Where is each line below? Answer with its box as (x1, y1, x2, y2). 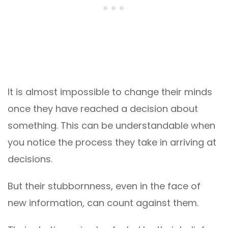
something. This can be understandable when (8, 119, 215, 132)
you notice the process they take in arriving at (8, 136, 216, 149)
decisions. (8, 153, 52, 166)
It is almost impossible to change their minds (8, 85, 212, 99)
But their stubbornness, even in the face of (8, 180, 201, 193)
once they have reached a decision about (8, 102, 198, 116)
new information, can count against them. (8, 196, 198, 210)
